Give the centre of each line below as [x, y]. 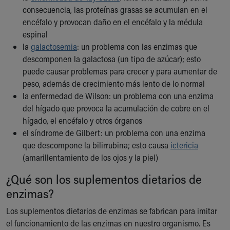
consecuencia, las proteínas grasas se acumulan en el [115, 9]
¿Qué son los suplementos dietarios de [104, 179]
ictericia [184, 145]
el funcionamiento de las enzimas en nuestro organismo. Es [108, 223]
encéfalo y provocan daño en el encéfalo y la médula [113, 22]
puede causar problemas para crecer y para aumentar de [120, 71]
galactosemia [54, 46]
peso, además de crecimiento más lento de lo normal [114, 83]
